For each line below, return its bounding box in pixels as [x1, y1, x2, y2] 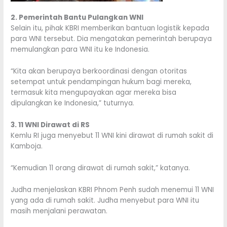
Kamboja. [11, 141, 43, 152]
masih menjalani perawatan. [11, 206, 108, 216]
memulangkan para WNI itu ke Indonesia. [11, 45, 150, 55]
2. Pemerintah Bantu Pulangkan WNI [11, 13, 144, 23]
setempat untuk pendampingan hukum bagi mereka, [11, 77, 192, 87]
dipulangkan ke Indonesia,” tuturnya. [11, 98, 135, 108]
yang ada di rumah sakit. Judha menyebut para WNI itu [11, 195, 200, 205]
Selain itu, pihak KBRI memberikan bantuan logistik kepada [11, 23, 210, 33]
